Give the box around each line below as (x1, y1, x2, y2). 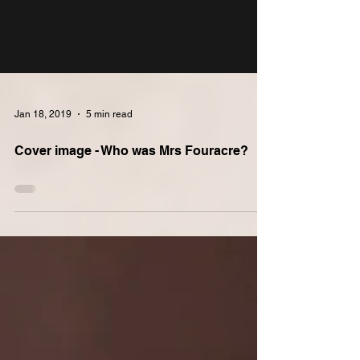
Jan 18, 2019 (14, 134, 72, 145)
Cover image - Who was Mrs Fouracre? (14, 169, 248, 184)
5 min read (86, 134, 133, 145)
